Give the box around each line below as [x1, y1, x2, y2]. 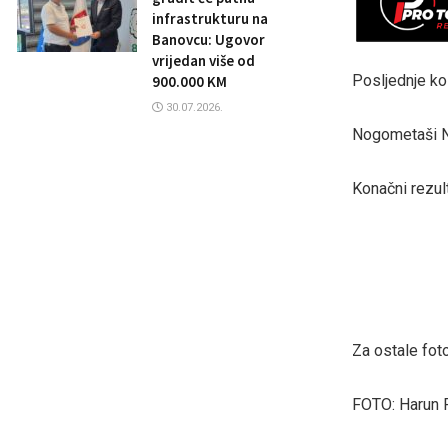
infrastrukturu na [152, 9, 268, 28]
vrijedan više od [152, 51, 255, 70]
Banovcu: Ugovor [152, 30, 265, 49]
